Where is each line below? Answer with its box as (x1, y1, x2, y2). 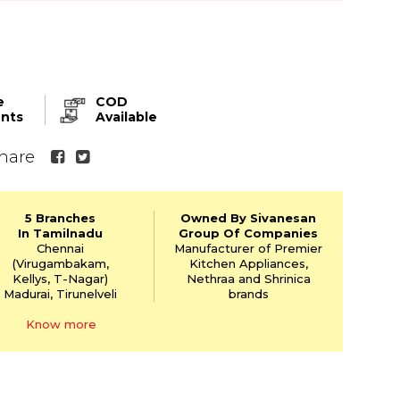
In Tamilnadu (18, 226, 104, 241)
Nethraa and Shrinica (186, 271, 311, 287)
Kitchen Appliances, (188, 256, 308, 271)
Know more (26, 316, 97, 331)
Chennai (37, 241, 85, 256)
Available (96, 108, 157, 125)
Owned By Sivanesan (180, 211, 317, 226)
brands (228, 287, 269, 302)
